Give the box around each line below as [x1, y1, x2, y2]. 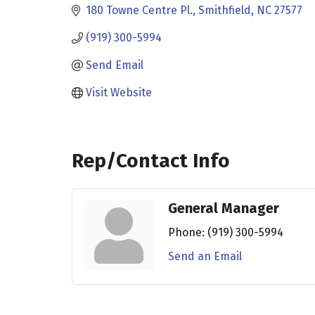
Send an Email [168, 249, 242, 263]
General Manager [168, 199, 279, 217]
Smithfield [198, 4, 251, 17]
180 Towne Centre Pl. [86, 4, 193, 17]
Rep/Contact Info [72, 148, 230, 172]
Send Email [86, 58, 143, 72]
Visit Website [86, 86, 152, 99]
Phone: [168, 225, 205, 239]
